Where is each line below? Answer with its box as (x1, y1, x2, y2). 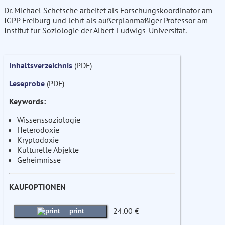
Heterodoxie (17, 125, 59, 135)
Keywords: (9, 96, 46, 107)
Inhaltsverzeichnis (9, 60, 72, 71)
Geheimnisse (17, 155, 61, 165)
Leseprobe (9, 78, 45, 89)
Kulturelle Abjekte (17, 145, 79, 155)
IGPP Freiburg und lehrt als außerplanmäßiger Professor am (4, 15, 208, 26)
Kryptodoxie (17, 135, 59, 145)
